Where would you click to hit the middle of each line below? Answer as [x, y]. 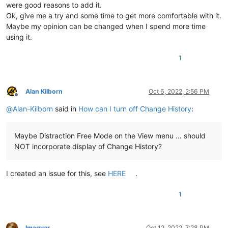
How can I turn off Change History [135, 108]
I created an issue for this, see [57, 173]
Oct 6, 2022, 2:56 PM [179, 91]
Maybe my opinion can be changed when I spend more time [106, 26]
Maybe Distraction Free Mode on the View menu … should [110, 135]
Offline [25, 99]
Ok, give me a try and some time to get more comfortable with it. [114, 15]
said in [66, 108]
